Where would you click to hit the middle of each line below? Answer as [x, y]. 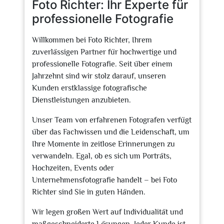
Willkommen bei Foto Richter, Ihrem [92, 40]
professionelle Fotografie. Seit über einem [102, 64]
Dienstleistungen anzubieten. [81, 100]
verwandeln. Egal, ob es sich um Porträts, [102, 156]
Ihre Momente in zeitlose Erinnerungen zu [103, 144]
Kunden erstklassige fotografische [89, 88]
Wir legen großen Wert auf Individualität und [107, 212]
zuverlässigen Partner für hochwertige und [104, 52]
